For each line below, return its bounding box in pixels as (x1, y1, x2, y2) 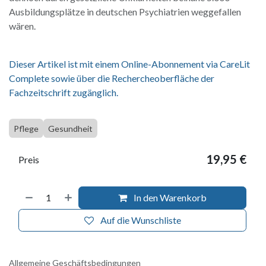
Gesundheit (48, 123, 93, 134)
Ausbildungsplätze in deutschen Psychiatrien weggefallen (9, 5, 241, 17)
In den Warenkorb (132, 191, 207, 203)
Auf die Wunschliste (100, 214, 181, 226)
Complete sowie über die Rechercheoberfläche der (9, 72, 214, 84)
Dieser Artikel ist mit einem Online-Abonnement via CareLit (9, 58, 250, 69)
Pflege (14, 123, 39, 134)
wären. (9, 20, 36, 31)
